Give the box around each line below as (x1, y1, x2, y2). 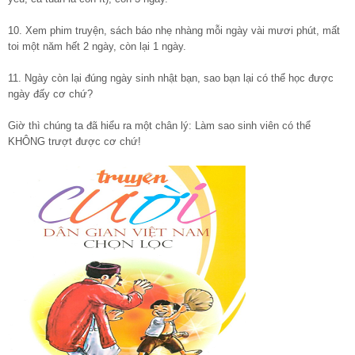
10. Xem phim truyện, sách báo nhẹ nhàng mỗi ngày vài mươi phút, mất (8, 25, 340, 37)
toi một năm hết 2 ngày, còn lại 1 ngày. (8, 40, 186, 53)
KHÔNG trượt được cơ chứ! (8, 136, 141, 148)
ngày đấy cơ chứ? (8, 88, 93, 101)
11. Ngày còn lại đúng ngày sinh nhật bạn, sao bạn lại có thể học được (8, 72, 334, 85)
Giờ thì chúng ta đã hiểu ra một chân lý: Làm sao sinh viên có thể (8, 120, 311, 132)
